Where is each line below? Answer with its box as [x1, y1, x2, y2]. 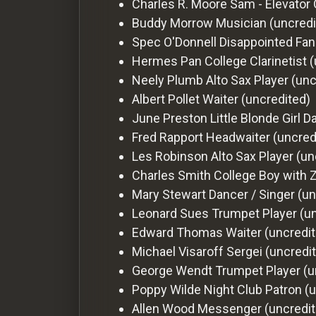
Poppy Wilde [132, 281, 201, 297]
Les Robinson [132, 148, 208, 164]
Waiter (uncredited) [202, 91, 310, 107]
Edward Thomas [132, 224, 223, 240]
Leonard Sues [132, 205, 209, 221]
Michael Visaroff [132, 243, 224, 259]
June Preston [132, 110, 207, 126]
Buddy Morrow [132, 15, 213, 30]
